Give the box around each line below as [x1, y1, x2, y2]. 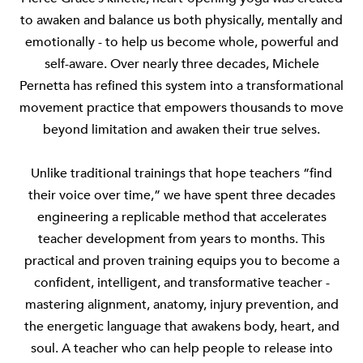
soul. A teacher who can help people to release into [30, 340, 333, 357]
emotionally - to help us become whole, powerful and [24, 33, 339, 51]
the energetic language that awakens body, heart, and [23, 318, 340, 335]
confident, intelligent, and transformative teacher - [33, 274, 330, 292]
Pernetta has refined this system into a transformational [19, 77, 344, 95]
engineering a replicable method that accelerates [36, 208, 327, 226]
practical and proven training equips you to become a [23, 252, 340, 270]
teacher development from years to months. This [38, 230, 325, 248]
